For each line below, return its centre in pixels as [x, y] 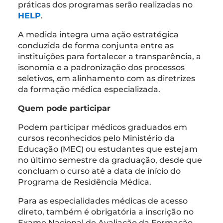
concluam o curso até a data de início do [99, 171]
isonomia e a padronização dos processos [101, 67]
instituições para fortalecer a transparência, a [110, 56]
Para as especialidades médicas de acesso [103, 201]
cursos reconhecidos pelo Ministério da [96, 138]
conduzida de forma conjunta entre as [96, 45]
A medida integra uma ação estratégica [98, 34]
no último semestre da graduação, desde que [110, 160]
